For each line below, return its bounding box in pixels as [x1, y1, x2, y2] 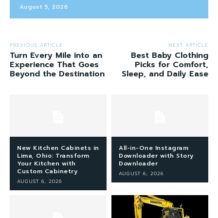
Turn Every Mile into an [10, 49, 102, 61]
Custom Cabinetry [17, 167, 77, 176]
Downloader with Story [119, 151, 194, 161]
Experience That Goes [10, 58, 99, 71]
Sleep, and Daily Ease [121, 68, 208, 80]
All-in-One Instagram [119, 144, 188, 153]
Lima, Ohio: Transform [17, 151, 90, 161]
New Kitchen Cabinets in [17, 144, 99, 153]
